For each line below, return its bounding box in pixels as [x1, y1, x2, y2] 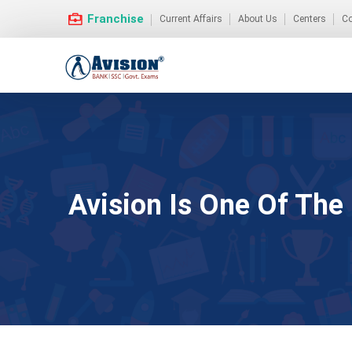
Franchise [84, 12, 144, 26]
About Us [238, 13, 277, 24]
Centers [293, 13, 326, 24]
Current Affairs [159, 13, 222, 24]
